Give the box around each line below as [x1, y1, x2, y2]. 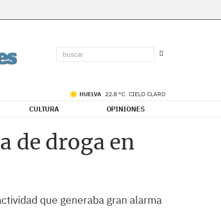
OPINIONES [106, 105, 145, 113]
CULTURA [29, 105, 60, 113]
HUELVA [79, 90, 103, 98]
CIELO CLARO [129, 90, 166, 98]
